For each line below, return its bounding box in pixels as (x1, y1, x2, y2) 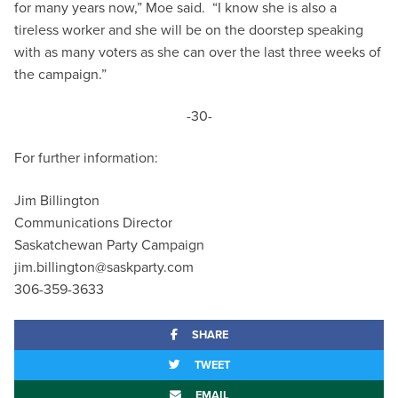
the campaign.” (14, 63, 107, 84)
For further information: (14, 147, 158, 169)
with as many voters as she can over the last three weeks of (14, 41, 381, 62)
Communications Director (14, 211, 172, 233)
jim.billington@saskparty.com (14, 256, 194, 277)
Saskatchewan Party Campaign (14, 234, 204, 255)
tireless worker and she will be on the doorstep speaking (14, 19, 363, 40)
